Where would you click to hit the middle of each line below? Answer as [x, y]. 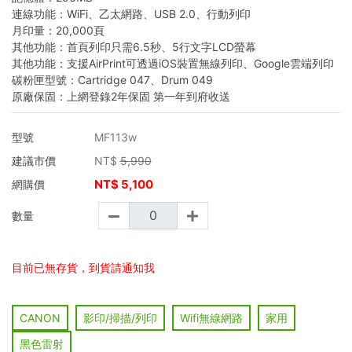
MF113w [115, 137]
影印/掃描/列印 [120, 317]
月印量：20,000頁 [58, 30]
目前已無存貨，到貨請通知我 [83, 267]
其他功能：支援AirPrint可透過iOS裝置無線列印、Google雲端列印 [173, 63]
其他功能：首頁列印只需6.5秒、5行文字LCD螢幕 [134, 46]
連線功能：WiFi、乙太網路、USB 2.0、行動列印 [131, 13]
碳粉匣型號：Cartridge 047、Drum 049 [112, 79]
